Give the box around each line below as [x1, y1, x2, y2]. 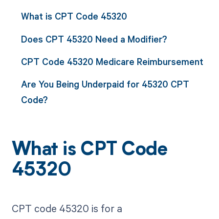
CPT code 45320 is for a [11, 201, 122, 216]
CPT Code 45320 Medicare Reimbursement [21, 55, 203, 67]
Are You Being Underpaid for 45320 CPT [21, 78, 189, 90]
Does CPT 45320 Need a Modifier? [21, 32, 167, 45]
